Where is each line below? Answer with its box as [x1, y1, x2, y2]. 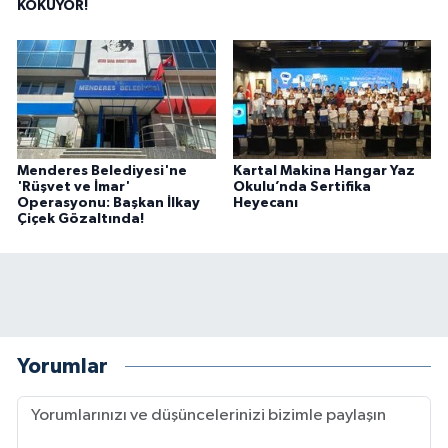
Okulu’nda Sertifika [232, 180, 371, 194]
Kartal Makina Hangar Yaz [232, 164, 415, 178]
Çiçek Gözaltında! [17, 212, 144, 226]
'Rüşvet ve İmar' [17, 180, 130, 194]
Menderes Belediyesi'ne [17, 164, 187, 178]
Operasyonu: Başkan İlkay [17, 196, 200, 210]
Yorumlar [17, 355, 108, 377]
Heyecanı [232, 196, 298, 210]
